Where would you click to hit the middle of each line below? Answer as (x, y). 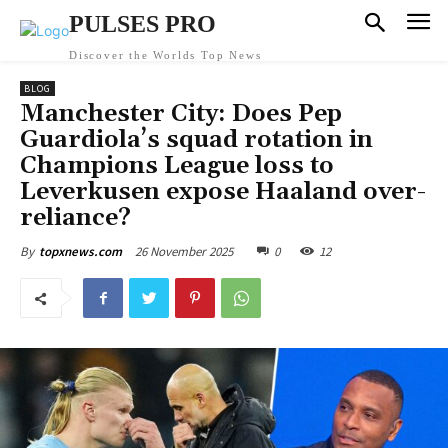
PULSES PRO (142, 24)
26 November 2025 (184, 251)
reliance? (75, 218)
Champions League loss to (177, 166)
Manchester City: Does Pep (181, 114)
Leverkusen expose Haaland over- (223, 192)
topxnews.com (80, 251)
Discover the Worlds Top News (165, 55)
